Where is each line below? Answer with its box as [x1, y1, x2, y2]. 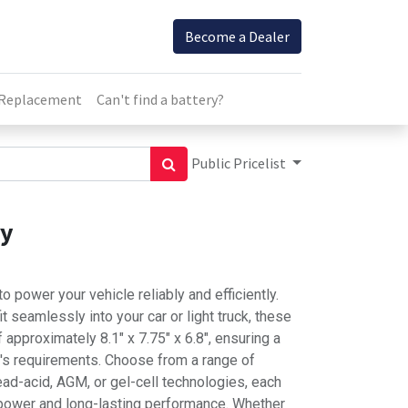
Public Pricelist [191, 154, 290, 172]
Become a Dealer [185, 27, 290, 46]
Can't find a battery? [97, 90, 225, 108]
